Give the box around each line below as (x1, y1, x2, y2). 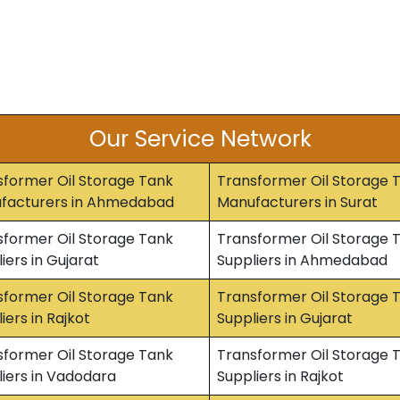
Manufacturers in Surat (217, 192, 378, 212)
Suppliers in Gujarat (217, 308, 353, 329)
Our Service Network (88, 123, 312, 154)
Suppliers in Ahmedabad (217, 250, 387, 271)
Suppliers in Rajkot (217, 366, 344, 387)
